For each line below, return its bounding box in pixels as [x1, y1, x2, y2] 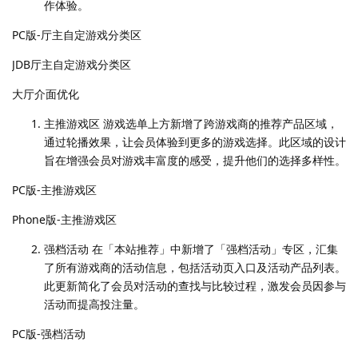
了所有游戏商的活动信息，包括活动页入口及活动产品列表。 [44, 260, 346, 276]
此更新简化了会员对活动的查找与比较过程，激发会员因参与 [44, 278, 346, 294]
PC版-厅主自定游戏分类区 [12, 27, 141, 43]
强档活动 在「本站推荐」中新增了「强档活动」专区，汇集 [44, 241, 338, 257]
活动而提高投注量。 [44, 296, 145, 312]
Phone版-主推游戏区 [12, 212, 117, 228]
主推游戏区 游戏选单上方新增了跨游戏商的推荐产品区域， [44, 116, 338, 132]
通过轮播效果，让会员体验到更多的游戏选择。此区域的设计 [44, 134, 346, 150]
